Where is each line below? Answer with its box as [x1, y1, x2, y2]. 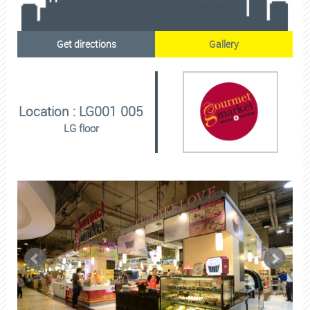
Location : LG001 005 [19, 102, 143, 121]
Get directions [56, 37, 116, 51]
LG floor [63, 121, 99, 136]
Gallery [209, 37, 239, 51]
